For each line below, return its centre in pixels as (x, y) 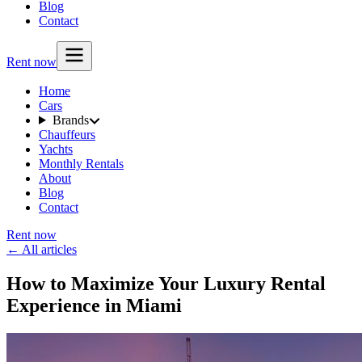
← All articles (42, 249)
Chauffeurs (67, 135)
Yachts (56, 149)
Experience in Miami (94, 305)
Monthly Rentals (81, 164)
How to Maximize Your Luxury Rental (166, 283)
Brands (70, 120)
